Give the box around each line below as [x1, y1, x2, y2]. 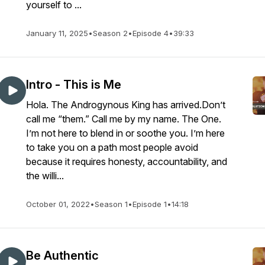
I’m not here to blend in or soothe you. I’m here [26, 127, 225, 139]
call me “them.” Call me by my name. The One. [26, 113, 221, 125]
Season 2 [93, 28, 128, 38]
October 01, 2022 [26, 199, 90, 209]
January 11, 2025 [26, 28, 88, 38]
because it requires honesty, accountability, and [26, 156, 227, 167]
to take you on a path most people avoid [26, 141, 198, 153]
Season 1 [95, 199, 128, 209]
